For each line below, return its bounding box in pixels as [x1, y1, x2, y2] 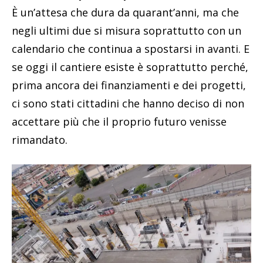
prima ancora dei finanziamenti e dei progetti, [12, 78, 246, 93]
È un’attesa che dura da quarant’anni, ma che [12, 5, 239, 20]
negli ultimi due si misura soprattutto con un [12, 23, 241, 38]
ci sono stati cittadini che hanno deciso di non [12, 96, 244, 111]
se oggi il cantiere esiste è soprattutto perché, [12, 60, 248, 75]
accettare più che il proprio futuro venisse [12, 114, 227, 129]
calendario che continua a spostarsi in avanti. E [12, 42, 249, 56]
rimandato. [12, 133, 68, 147]
